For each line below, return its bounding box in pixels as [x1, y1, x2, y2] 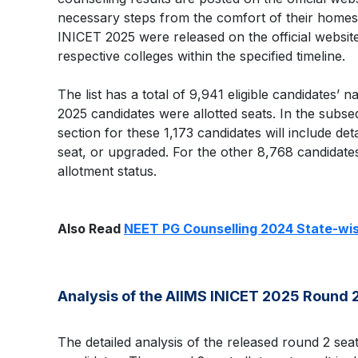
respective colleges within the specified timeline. [58, 47, 345, 64]
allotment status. [58, 162, 157, 179]
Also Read [58, 220, 124, 237]
